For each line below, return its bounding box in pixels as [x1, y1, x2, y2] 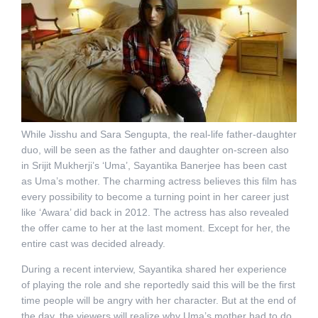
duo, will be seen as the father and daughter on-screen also [21, 144, 289, 156]
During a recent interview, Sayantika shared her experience [21, 263, 287, 275]
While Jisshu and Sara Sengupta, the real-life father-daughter [21, 128, 297, 141]
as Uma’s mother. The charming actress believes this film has [21, 175, 297, 187]
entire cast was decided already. [21, 238, 165, 250]
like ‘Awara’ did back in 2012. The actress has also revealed [21, 207, 289, 219]
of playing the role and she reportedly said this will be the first [21, 279, 295, 291]
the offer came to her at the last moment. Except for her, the [21, 222, 290, 234]
